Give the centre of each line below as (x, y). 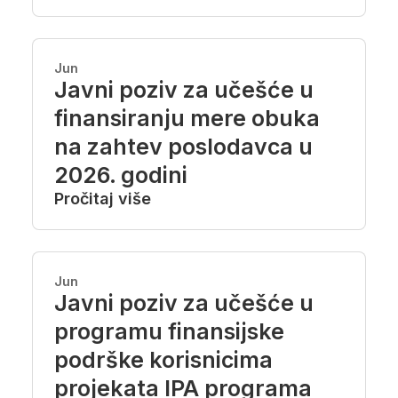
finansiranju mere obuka (187, 118)
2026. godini (121, 175)
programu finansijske (169, 331)
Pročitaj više (103, 199)
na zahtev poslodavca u (183, 147)
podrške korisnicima (163, 360)
